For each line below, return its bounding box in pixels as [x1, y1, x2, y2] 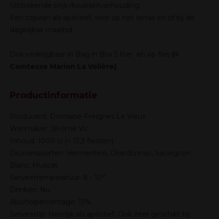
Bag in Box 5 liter [75, 50, 134, 59]
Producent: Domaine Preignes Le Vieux [10, 112, 146, 121]
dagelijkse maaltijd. [10, 25, 74, 34]
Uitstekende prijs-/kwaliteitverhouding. [10, 1, 141, 10]
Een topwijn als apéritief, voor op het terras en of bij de [10, 13, 195, 22]
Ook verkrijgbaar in [10, 50, 75, 59]
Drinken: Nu [10, 185, 50, 194]
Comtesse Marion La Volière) [10, 62, 116, 71]
